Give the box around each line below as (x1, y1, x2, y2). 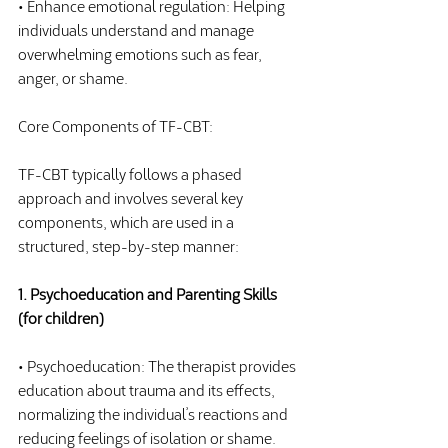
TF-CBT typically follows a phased (18, 160, 245, 186)
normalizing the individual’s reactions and (18, 400, 291, 426)
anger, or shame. (18, 64, 128, 90)
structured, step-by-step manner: (18, 232, 239, 258)
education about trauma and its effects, (18, 376, 278, 402)
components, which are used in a (18, 208, 237, 234)
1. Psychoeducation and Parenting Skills (18, 280, 280, 306)
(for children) (18, 304, 104, 330)
